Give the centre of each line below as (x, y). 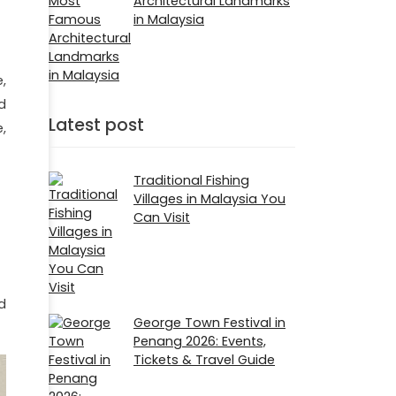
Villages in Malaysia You (209, 199)
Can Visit (162, 218)
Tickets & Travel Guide (204, 360)
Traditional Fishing (191, 181)
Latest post (96, 126)
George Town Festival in (209, 323)
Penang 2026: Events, (200, 342)
